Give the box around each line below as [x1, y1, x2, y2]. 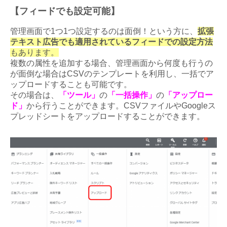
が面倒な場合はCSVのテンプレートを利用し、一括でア [10, 69, 214, 78]
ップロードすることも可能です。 [10, 80, 132, 89]
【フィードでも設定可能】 [10, 6, 120, 16]
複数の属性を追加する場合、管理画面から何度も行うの [10, 58, 213, 67]
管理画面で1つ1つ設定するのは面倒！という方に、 [10, 26, 198, 35]
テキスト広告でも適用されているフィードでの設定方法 [10, 37, 213, 46]
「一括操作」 [107, 90, 156, 99]
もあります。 [10, 48, 59, 57]
